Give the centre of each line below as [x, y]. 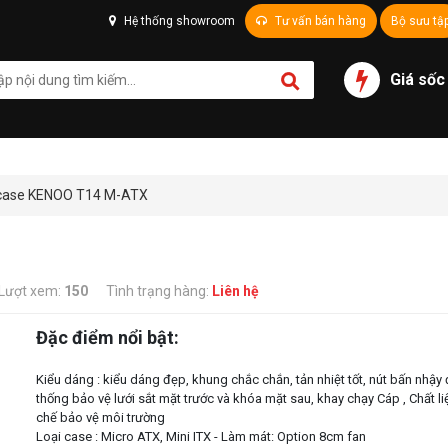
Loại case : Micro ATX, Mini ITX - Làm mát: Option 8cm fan [201, 437]
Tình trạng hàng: [157, 291]
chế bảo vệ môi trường [100, 418]
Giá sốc [417, 79]
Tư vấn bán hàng [319, 21]
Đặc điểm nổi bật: [107, 338]
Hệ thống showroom [178, 21]
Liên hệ [235, 291]
